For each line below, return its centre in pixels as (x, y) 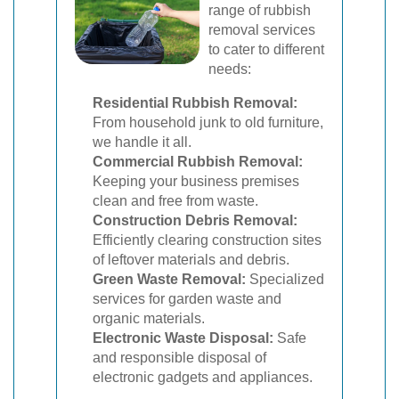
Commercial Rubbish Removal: (198, 162)
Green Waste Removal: (169, 279)
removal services (262, 30)
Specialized (285, 279)
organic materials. (149, 318)
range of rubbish (260, 10)
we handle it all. (142, 142)
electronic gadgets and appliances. (203, 377)
